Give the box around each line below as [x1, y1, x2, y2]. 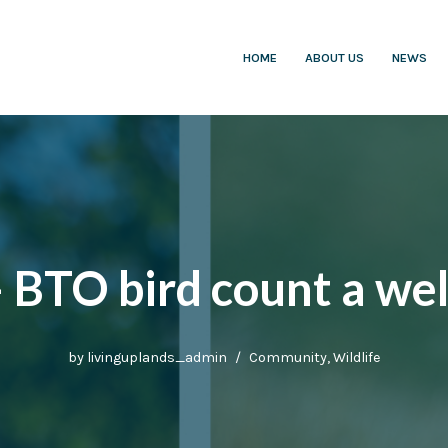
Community [248, 349, 327, 366]
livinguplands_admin [86, 349, 227, 366]
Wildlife [332, 349, 381, 366]
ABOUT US [304, 50, 364, 65]
